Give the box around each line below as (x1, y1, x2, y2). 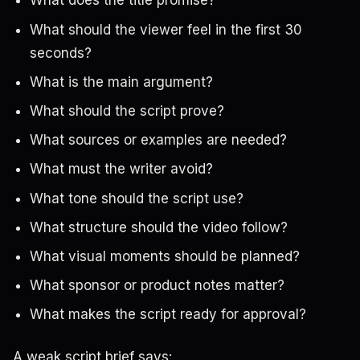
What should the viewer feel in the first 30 (29, 21, 302, 38)
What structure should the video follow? (29, 219, 288, 235)
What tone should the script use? (29, 190, 243, 207)
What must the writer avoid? (29, 161, 213, 178)
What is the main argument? (29, 73, 213, 90)
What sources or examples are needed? (29, 132, 287, 149)
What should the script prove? (29, 103, 224, 120)
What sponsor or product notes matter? (29, 277, 284, 294)
